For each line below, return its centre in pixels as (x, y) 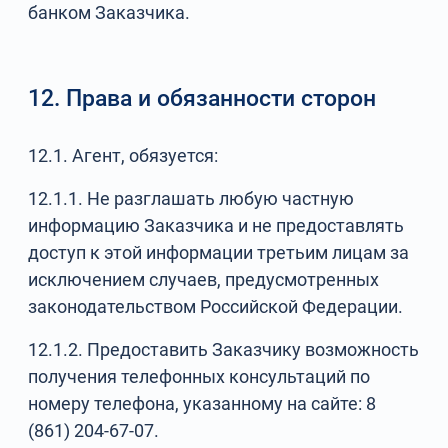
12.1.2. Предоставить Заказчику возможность (224, 349)
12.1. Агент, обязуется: (123, 155)
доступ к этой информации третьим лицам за (219, 252)
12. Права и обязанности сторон (202, 98)
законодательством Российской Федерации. (216, 306)
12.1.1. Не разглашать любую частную (191, 198)
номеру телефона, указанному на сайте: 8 (202, 403)
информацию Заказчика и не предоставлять (216, 225)
